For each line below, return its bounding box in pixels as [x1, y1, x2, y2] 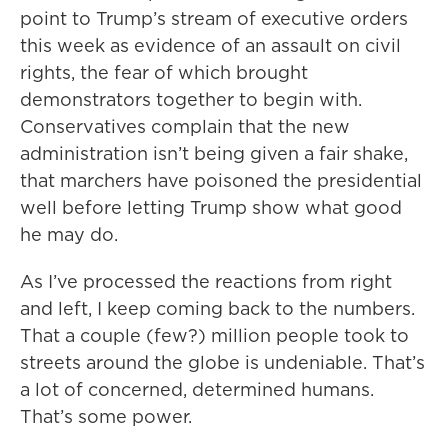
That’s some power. [20, 404, 192, 429]
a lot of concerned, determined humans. [20, 377, 374, 402]
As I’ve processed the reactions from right [20, 269, 392, 294]
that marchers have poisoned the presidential [20, 168, 422, 193]
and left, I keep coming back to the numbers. [20, 296, 415, 321]
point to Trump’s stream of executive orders [20, 6, 408, 31]
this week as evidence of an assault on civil [20, 33, 401, 58]
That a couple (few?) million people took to [20, 323, 409, 348]
